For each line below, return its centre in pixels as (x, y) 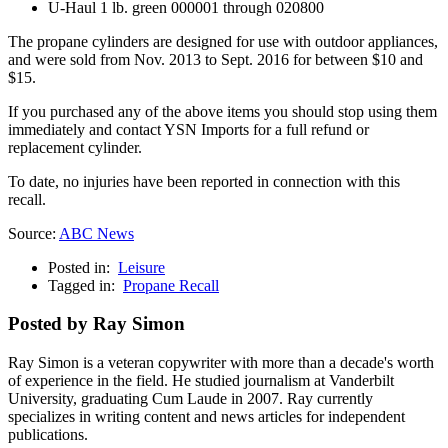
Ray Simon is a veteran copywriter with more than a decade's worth (221, 362)
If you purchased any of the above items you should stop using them (222, 111)
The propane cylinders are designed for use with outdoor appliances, (223, 41)
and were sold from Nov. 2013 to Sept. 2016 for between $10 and (215, 59)
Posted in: (81, 267)
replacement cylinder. (75, 147)
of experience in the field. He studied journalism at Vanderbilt (201, 380)
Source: (33, 233)
